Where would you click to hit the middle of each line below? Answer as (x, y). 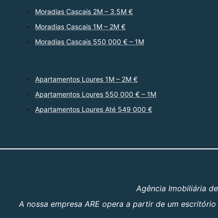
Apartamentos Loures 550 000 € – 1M (96, 94)
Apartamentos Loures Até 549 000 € (94, 109)
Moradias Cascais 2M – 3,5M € (84, 12)
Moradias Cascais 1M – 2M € (80, 27)
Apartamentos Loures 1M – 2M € (86, 79)
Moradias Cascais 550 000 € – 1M (90, 42)
